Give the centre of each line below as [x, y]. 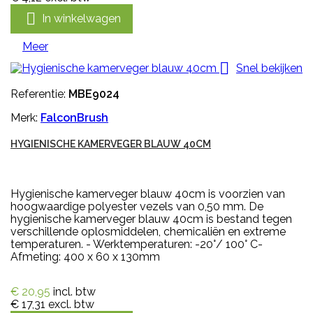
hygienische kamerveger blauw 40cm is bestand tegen [151, 219]
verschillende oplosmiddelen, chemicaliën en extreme [148, 232]
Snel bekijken [269, 68]
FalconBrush [74, 118]
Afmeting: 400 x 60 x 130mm [85, 257]
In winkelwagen [81, 18]
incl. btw [74, 292]
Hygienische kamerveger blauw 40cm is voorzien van [148, 194]
